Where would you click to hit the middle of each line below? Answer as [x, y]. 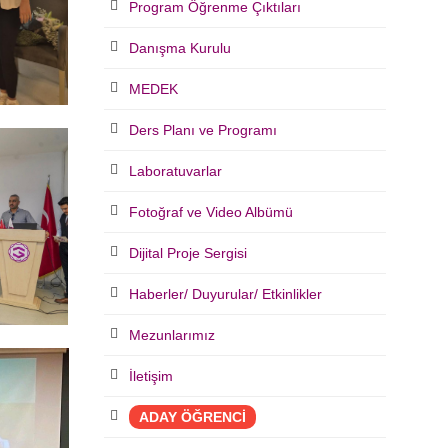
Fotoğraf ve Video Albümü [210, 212]
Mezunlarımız [171, 335]
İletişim [150, 376]
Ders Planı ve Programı [202, 130]
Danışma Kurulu [179, 48]
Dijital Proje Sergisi [187, 253]
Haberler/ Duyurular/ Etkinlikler [225, 294]
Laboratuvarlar [175, 171]
